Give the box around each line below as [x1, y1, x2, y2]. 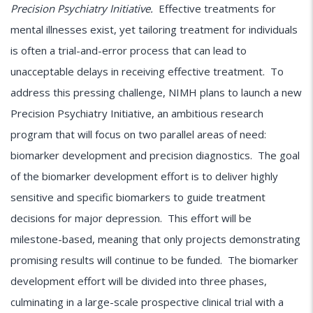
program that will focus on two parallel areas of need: [10, 127, 266, 142]
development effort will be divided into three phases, [10, 274, 267, 289]
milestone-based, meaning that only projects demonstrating [10, 232, 300, 247]
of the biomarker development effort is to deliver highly [10, 169, 278, 184]
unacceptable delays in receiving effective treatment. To [10, 64, 284, 79]
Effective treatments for [153, 1, 276, 16]
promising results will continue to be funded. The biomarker [10, 253, 298, 268]
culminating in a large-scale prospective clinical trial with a [10, 295, 284, 310]
